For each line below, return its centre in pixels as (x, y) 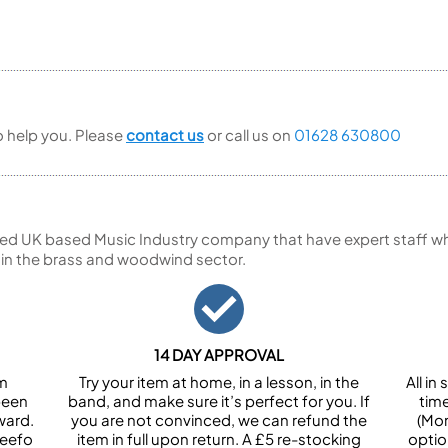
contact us (165, 134)
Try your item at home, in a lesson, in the (219, 381)
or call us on (249, 134)
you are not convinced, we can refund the (219, 419)
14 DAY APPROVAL (219, 354)
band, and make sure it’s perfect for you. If (219, 400)
